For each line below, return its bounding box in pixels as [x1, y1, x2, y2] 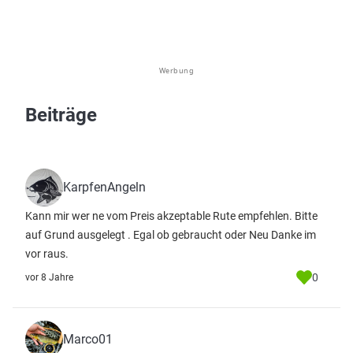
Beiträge [25, 104, 97, 126]
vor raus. [25, 247, 69, 260]
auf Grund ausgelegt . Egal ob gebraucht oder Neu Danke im [25, 229, 316, 241]
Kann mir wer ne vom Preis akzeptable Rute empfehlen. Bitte [25, 210, 318, 222]
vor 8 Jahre [25, 272, 73, 283]
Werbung [158, 65, 195, 76]
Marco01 [63, 332, 113, 347]
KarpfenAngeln [63, 180, 146, 195]
